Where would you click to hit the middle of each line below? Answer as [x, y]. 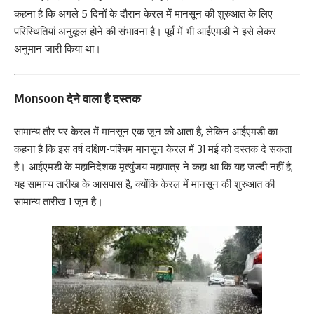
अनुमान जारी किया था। [57, 49]
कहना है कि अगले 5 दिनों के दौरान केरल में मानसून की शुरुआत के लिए [143, 14]
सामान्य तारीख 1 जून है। [60, 201]
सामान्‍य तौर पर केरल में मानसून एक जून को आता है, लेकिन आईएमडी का [146, 131]
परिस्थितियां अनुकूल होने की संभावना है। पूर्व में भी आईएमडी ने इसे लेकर [145, 32]
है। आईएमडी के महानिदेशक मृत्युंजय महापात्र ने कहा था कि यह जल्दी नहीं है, [153, 166]
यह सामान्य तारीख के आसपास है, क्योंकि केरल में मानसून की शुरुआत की [144, 184]
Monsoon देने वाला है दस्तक [77, 98]
